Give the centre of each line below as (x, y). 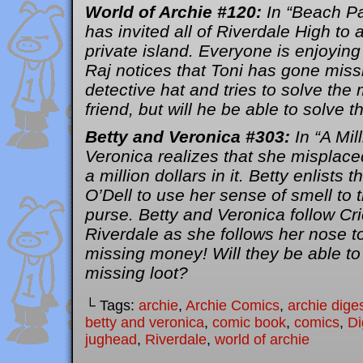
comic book (249, 322)
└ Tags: (112, 305)
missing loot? (137, 273)
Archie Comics (233, 305)
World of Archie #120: (173, 12)
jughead (111, 340)
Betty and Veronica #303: (188, 137)
